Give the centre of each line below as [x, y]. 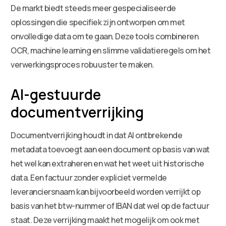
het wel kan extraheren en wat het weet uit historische [107, 163]
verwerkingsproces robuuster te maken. [82, 64]
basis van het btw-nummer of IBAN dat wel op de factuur [110, 206]
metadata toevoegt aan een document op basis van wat [110, 149]
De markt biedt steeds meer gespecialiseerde [93, 8]
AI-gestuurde [56, 94]
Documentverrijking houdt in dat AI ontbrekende [97, 135]
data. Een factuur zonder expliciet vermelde [89, 177]
